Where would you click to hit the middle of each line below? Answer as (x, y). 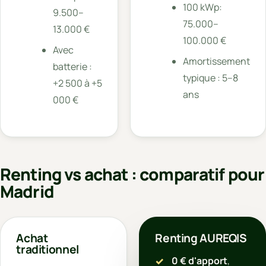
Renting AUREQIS (201, 238)
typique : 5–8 (211, 77)
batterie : (72, 66)
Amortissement (217, 61)
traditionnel (47, 250)
